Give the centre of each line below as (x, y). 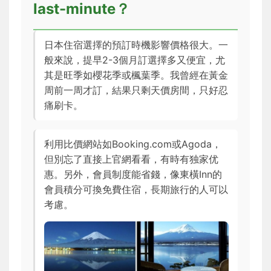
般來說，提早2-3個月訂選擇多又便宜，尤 (135, 60)
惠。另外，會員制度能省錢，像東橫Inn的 (133, 174)
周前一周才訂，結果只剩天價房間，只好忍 (136, 90)
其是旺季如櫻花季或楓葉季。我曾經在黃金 (136, 75)
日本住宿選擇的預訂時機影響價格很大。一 (136, 44)
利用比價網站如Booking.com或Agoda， (133, 144)
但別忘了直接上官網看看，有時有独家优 (131, 159)
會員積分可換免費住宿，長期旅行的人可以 (136, 189)
